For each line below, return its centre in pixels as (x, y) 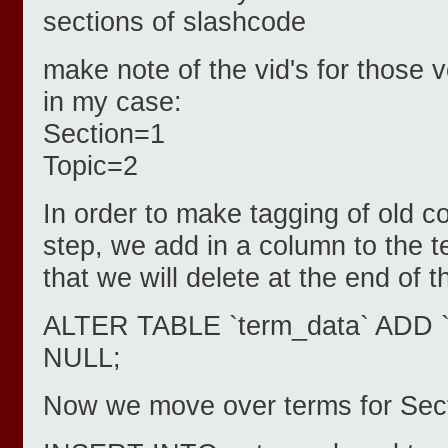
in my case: (112, 102)
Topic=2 (90, 166)
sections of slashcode (174, 22)
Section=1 (104, 134)
